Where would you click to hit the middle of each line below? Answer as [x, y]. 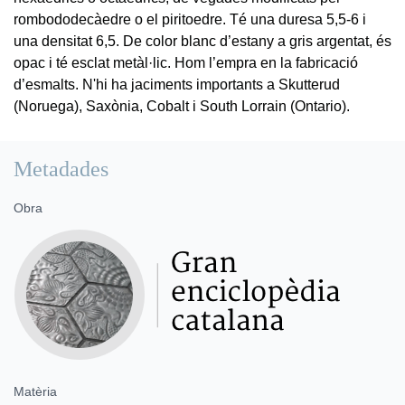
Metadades [61, 169]
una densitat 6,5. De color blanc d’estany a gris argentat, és [202, 41]
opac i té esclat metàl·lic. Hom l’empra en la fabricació [186, 62]
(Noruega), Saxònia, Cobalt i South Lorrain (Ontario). [182, 106]
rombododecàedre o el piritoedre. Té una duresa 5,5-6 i [190, 19]
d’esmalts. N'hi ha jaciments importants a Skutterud [177, 84]
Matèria [35, 391]
